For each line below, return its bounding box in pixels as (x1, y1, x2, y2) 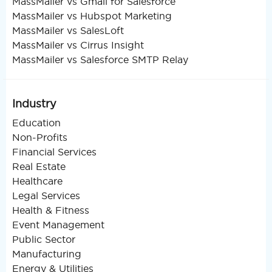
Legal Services (12, 190, 80, 202)
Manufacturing (12, 248, 81, 260)
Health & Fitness (12, 205, 89, 216)
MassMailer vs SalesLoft (12, 25, 124, 36)
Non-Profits (12, 132, 67, 143)
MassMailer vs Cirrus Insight (12, 39, 144, 51)
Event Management (12, 219, 104, 231)
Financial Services (12, 146, 97, 158)
